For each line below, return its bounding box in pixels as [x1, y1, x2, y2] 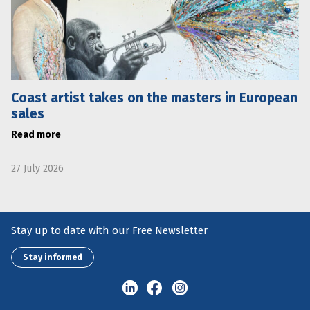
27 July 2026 [11, 162, 64, 174]
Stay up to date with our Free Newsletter [11, 224, 208, 237]
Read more [11, 128, 61, 140]
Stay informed [23, 253, 82, 262]
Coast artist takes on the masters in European [11, 89, 298, 106]
